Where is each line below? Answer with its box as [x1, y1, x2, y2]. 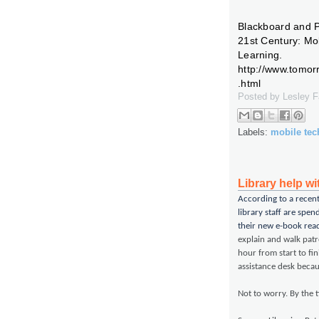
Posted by [238, 91, 283, 103]
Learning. [238, 49, 283, 61]
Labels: [238, 126, 271, 137]
